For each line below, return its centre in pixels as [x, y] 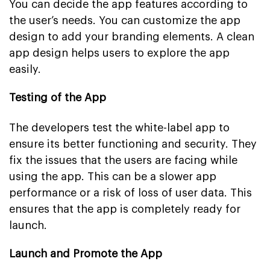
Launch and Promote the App [86, 253]
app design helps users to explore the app [119, 53]
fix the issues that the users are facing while [123, 160]
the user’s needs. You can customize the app [125, 20]
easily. [25, 69]
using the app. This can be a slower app [113, 176]
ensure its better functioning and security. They [133, 144]
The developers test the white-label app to [119, 127]
